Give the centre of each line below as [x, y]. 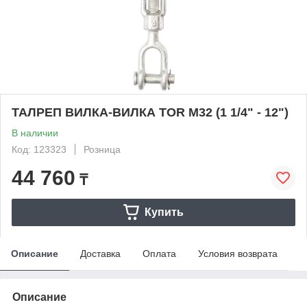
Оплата [159, 253]
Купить [164, 212]
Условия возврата [238, 253]
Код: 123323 [39, 149]
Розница [102, 149]
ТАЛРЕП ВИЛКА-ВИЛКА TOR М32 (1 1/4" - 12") [150, 112]
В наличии [35, 133]
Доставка [100, 253]
